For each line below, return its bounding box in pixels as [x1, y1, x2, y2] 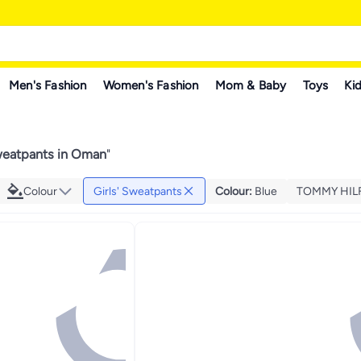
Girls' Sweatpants [93, 184, 182, 198]
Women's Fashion [102, 77, 199, 93]
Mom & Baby [214, 77, 287, 93]
